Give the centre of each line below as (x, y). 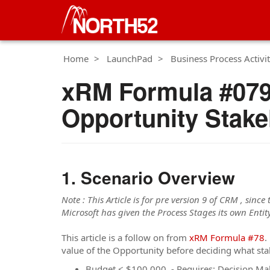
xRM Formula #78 (227, 237)
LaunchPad (130, 58)
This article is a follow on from (125, 237)
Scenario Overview (158, 177)
